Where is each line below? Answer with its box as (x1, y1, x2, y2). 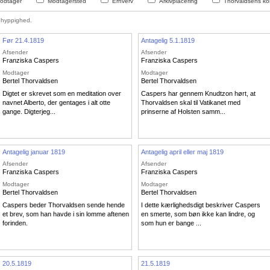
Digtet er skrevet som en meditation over (2, 90, 121, 98)
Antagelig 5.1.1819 (141, 36, 195, 44)
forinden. (2, 219, 28, 227)
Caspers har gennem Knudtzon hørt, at (141, 90, 256, 98)
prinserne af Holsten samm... (141, 108, 225, 116)
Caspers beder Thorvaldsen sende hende (2, 201, 125, 209)
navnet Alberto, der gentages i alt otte (2, 99, 110, 107)
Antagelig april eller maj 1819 (141, 148, 224, 155)
